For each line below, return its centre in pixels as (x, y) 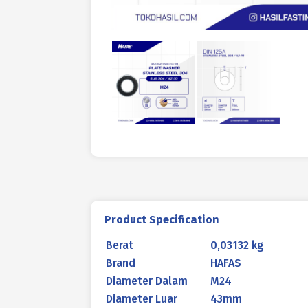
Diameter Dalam (147, 281)
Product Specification (162, 220)
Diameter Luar (142, 299)
